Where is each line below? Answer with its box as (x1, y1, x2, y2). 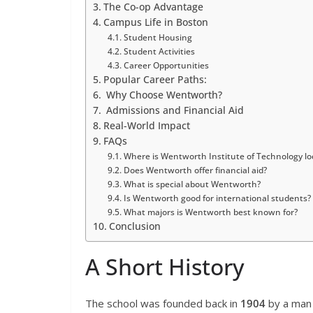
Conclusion (108, 220, 161, 233)
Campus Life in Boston (103, 16, 208, 29)
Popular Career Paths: (103, 73, 207, 87)
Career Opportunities (123, 59, 209, 72)
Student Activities (123, 45, 195, 58)
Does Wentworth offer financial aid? (123, 164, 267, 177)
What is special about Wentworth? (123, 178, 261, 191)
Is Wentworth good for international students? (123, 192, 311, 205)
